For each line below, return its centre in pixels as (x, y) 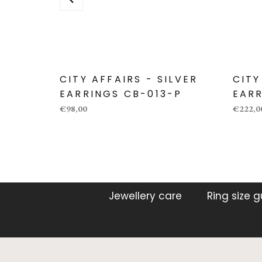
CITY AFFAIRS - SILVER (129, 79)
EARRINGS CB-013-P (121, 94)
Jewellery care (145, 196)
